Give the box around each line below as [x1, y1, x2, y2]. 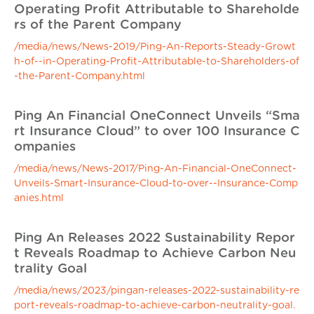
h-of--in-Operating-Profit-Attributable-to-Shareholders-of [14, 57, 299, 67]
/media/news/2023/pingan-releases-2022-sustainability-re [14, 286, 299, 296]
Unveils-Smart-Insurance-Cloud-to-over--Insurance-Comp [14, 179, 298, 189]
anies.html [14, 193, 64, 203]
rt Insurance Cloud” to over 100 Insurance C [14, 125, 300, 138]
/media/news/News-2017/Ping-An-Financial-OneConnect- [14, 164, 296, 174]
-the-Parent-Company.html [14, 71, 145, 81]
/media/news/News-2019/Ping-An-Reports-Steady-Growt [14, 42, 296, 52]
